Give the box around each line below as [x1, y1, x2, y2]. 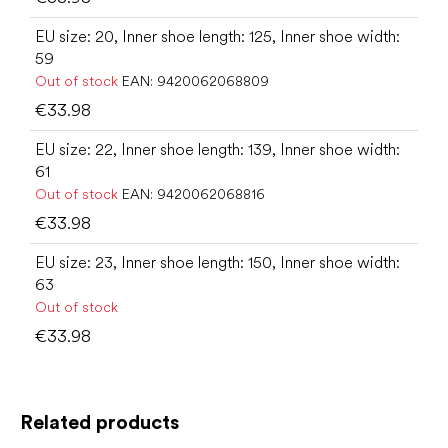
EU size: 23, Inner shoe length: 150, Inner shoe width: [35, 253, 400, 272]
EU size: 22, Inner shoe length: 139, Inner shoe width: [35, 140, 400, 159]
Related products [20, 409, 179, 434]
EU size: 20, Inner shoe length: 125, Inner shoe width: [35, 27, 400, 46]
